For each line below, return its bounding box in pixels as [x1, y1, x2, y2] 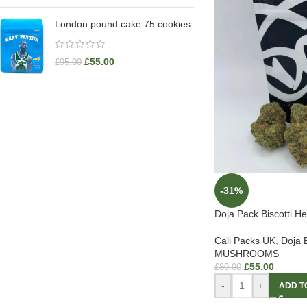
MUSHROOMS [214, 248, 279, 260]
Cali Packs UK [214, 235, 275, 247]
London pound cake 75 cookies [55, 19, 191, 30]
